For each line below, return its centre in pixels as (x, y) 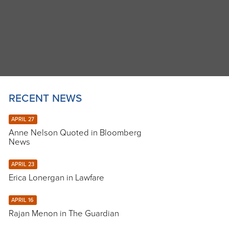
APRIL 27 (23, 120)
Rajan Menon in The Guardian (64, 214)
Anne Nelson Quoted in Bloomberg (75, 133)
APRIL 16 (23, 200)
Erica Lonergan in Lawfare (56, 178)
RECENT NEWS (45, 99)
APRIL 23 (23, 165)
